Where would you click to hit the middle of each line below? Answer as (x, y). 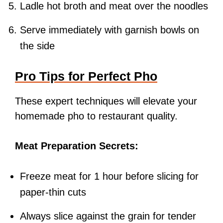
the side (37, 46)
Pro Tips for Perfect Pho (86, 76)
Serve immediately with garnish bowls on (110, 30)
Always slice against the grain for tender (108, 216)
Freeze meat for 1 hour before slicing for (109, 176)
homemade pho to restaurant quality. (96, 116)
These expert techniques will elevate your (106, 101)
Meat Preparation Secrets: (77, 146)
